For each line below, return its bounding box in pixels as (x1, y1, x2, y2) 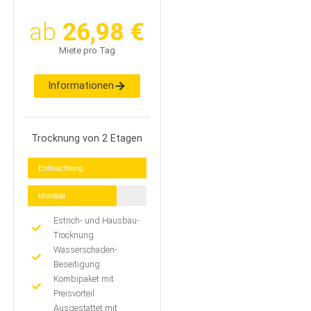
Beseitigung (53, 259, 101, 270)
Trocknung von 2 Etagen (31, 133, 143, 145)
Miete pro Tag (58, 44, 115, 56)
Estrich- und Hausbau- (53, 215, 140, 226)
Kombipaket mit (53, 274, 115, 285)
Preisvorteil (53, 288, 95, 299)
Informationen (48, 79, 115, 92)
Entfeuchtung (37, 164, 83, 173)
